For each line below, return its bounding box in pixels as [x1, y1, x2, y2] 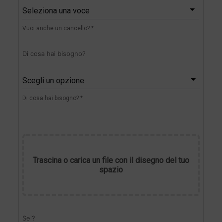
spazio [99, 165, 123, 174]
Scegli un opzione [22, 75, 85, 85]
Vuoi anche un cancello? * [22, 24, 94, 32]
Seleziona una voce [22, 5, 90, 15]
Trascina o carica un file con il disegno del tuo [32, 155, 189, 165]
